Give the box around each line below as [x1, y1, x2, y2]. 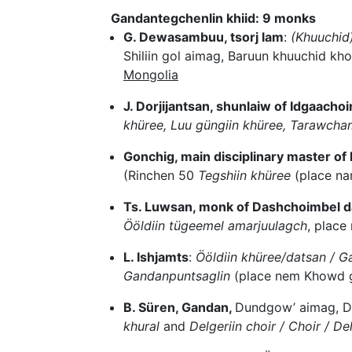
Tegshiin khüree [198, 167, 291, 184]
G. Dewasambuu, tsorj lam [123, 29, 284, 46]
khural [123, 318, 159, 335]
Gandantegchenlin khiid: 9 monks [111, 10, 317, 27]
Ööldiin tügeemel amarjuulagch [123, 218, 307, 234]
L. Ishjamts [123, 249, 189, 266]
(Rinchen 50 [123, 167, 198, 184]
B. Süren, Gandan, [123, 299, 235, 316]
